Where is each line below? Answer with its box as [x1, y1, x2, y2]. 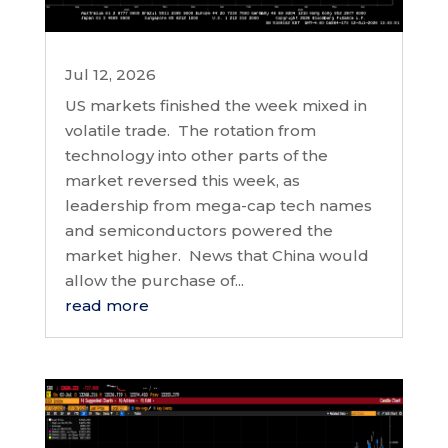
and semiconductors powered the [64, 221, 333, 241]
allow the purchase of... [64, 271, 244, 291]
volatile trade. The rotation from [64, 121, 316, 141]
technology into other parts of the [64, 146, 328, 166]
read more [64, 296, 149, 316]
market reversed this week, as [64, 171, 300, 191]
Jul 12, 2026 [64, 65, 156, 85]
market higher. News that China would [64, 246, 369, 266]
